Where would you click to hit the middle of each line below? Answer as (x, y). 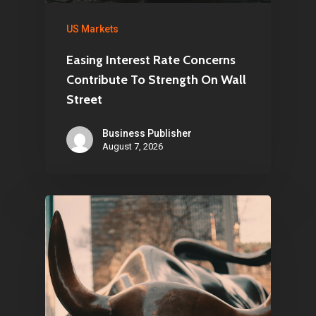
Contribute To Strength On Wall (156, 80)
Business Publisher (147, 133)
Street (84, 99)
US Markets (92, 29)
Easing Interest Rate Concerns (151, 60)
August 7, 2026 (133, 146)
